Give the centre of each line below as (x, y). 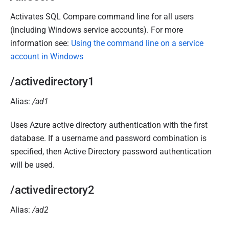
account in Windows (47, 56)
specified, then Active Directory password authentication (111, 152)
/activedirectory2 (53, 190)
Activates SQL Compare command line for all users (102, 17)
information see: (41, 43)
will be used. (32, 165)
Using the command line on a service (137, 43)
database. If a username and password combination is (108, 138)
